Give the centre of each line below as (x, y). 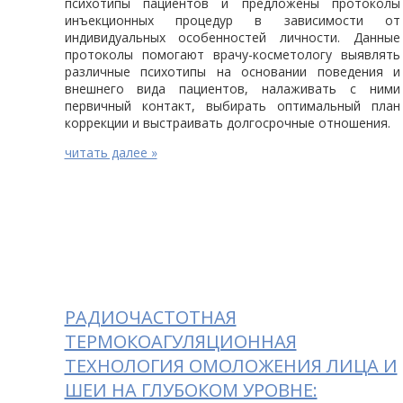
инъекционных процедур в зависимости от (233, 21)
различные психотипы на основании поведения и (233, 72)
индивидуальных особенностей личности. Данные (233, 38)
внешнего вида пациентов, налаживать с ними (233, 89)
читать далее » (111, 153)
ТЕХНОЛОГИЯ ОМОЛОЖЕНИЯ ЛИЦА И (231, 366)
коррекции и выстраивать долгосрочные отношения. (227, 123)
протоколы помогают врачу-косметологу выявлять (233, 55)
